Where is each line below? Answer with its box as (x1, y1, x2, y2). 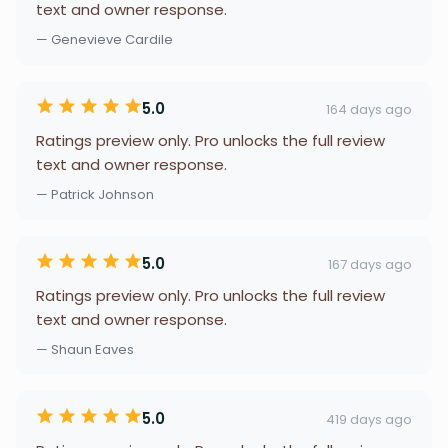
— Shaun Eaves (36, 340, 134, 359)
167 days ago (328, 254, 412, 274)
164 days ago (326, 99, 412, 119)
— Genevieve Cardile (36, 30, 173, 49)
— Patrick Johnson (36, 185, 154, 204)
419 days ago (326, 409, 412, 429)
